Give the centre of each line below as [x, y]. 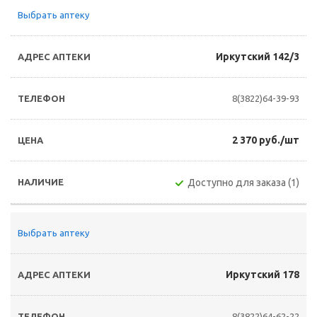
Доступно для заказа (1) [243, 183]
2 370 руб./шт [266, 140]
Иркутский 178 [263, 275]
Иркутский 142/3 [258, 57]
